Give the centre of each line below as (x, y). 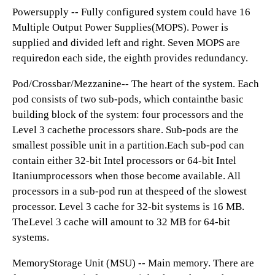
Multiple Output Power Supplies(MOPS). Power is (120, 27)
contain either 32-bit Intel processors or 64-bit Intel (124, 161)
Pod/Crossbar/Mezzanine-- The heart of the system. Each (136, 84)
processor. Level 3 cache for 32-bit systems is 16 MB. (128, 207)
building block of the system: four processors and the (128, 114)
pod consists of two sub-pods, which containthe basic (128, 99)
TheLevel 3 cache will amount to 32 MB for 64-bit (121, 222)
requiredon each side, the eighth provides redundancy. (130, 58)
